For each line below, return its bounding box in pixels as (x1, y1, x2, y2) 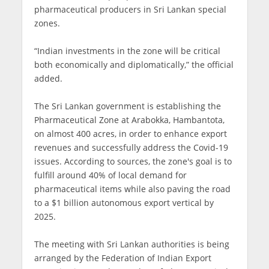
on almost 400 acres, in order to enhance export (34, 128, 227, 140)
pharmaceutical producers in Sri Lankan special (34, 4, 226, 16)
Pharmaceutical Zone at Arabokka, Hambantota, (34, 114, 225, 126)
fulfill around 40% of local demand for (34, 169, 187, 181)
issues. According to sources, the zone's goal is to (34, 156, 232, 168)
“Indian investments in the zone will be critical (34, 45, 220, 57)
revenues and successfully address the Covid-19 (34, 142, 228, 154)
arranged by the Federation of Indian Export (34, 252, 211, 264)
